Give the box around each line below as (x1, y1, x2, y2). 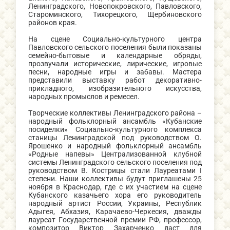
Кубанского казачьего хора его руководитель (28, 191, 202, 200)
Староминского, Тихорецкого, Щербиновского (28, 10, 202, 19)
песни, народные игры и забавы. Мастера (28, 68, 202, 76)
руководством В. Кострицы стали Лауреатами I (28, 166, 202, 175)
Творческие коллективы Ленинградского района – (28, 109, 202, 118)
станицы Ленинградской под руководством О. (28, 133, 202, 142)
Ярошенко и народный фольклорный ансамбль (28, 142, 202, 150)
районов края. (28, 18, 77, 27)
